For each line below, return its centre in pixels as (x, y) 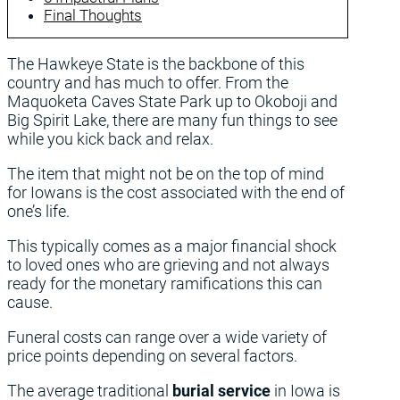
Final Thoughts (93, 15)
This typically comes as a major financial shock (172, 246)
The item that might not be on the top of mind (166, 174)
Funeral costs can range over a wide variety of (167, 337)
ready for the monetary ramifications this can (165, 283)
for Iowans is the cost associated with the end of (176, 192)
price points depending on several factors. (152, 356)
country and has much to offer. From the (148, 83)
